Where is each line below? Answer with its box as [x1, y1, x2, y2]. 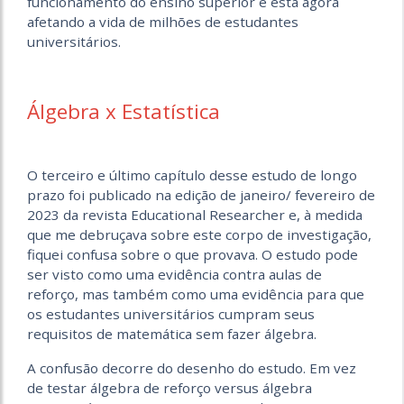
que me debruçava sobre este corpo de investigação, [27, 225, 372, 243]
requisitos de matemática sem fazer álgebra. [27, 324, 317, 343]
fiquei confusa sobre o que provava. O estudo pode [27, 244, 358, 263]
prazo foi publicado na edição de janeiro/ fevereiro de [27, 185, 375, 204]
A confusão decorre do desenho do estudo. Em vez [27, 358, 356, 377]
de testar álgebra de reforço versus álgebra [27, 378, 312, 397]
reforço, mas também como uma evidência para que [27, 284, 364, 303]
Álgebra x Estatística [27, 96, 220, 125]
